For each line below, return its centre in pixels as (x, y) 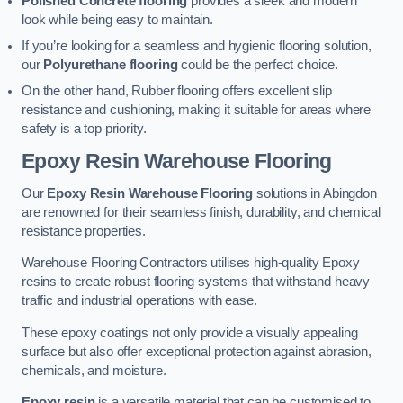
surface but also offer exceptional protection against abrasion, (197, 351)
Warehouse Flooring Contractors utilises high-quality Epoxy (191, 263)
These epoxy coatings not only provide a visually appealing (190, 332)
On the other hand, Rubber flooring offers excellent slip (177, 90)
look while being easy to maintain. (118, 19)
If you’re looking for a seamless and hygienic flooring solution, (197, 45)
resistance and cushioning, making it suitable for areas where (197, 109)
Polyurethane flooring (111, 64)
